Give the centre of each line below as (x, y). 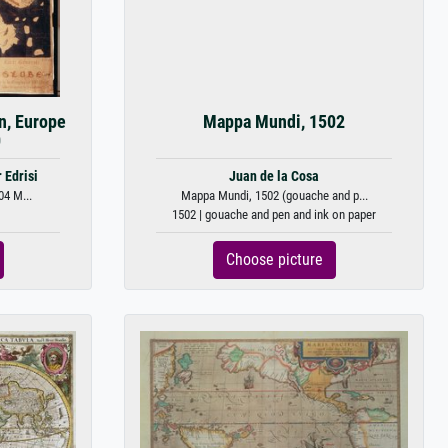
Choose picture (274, 259)
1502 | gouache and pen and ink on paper (274, 214)
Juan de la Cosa (274, 176)
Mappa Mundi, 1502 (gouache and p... (274, 195)
